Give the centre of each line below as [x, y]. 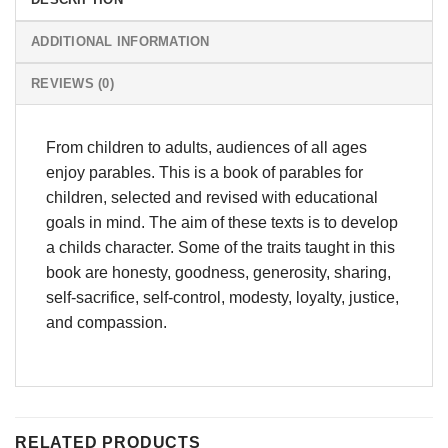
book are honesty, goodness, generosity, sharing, [218, 273]
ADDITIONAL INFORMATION [120, 42]
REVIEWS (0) [72, 84]
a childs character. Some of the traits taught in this [220, 248]
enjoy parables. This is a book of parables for [204, 173]
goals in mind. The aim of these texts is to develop [222, 223]
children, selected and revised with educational [212, 198]
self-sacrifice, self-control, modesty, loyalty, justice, [222, 298]
